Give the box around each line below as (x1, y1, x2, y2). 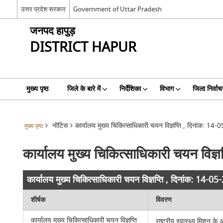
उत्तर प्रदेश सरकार (20, 4, 66, 14)
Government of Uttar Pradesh (73, 4, 162, 14)
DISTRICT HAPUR (29, 38, 136, 57)
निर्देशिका (119, 84, 141, 94)
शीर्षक (31, 195, 46, 205)
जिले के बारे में (67, 84, 101, 94)
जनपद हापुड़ (29, 23, 75, 39)
